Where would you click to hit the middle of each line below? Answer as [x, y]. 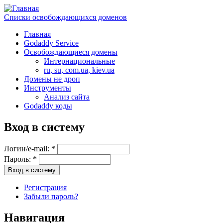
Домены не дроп [52, 79]
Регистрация [45, 187]
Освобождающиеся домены [71, 52]
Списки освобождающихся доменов [65, 17]
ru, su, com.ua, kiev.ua [79, 70]
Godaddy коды [48, 106]
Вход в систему [44, 127]
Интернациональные [79, 61]
